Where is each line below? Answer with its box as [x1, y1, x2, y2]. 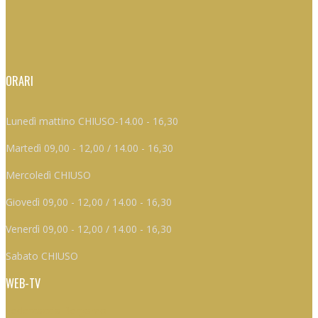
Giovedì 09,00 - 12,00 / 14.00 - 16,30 [6, 194, 172, 209]
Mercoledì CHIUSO [6, 168, 91, 182]
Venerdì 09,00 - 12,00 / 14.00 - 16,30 [6, 221, 172, 236]
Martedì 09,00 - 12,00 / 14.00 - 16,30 [6, 141, 173, 155]
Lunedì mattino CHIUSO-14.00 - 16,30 [6, 114, 178, 128]
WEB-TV [6, 274, 40, 292]
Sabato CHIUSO [6, 248, 78, 263]
